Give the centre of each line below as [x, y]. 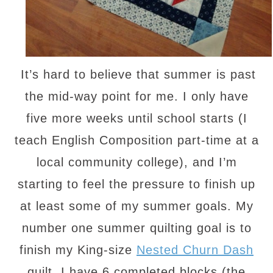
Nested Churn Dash [195, 250]
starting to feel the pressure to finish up [136, 184]
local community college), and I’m [136, 162]
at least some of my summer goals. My [136, 206]
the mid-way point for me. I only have [136, 96]
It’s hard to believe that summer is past [138, 74]
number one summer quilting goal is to [136, 228]
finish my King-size [78, 250]
